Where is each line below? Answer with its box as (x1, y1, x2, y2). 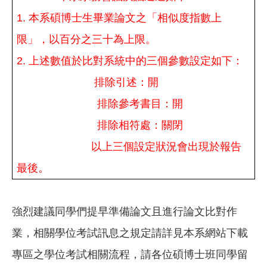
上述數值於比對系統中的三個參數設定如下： (29, 55, 244, 67)
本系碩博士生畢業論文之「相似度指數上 (29, 12, 222, 24)
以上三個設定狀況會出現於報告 (91, 141, 242, 153)
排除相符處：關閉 (97, 119, 184, 131)
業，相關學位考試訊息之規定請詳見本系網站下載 (12, 227, 248, 239)
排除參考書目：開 (97, 98, 184, 110)
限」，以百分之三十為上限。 (17, 33, 157, 45)
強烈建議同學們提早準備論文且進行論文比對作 (12, 206, 237, 218)
